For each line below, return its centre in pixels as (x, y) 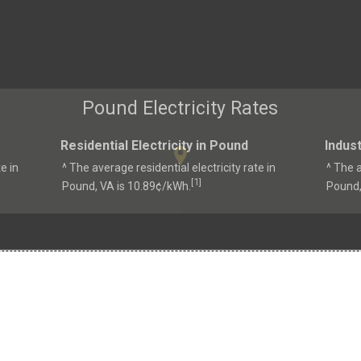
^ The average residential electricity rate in (168, 167)
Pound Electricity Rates (180, 109)
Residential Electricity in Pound (154, 145)
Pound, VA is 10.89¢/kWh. (126, 186)
